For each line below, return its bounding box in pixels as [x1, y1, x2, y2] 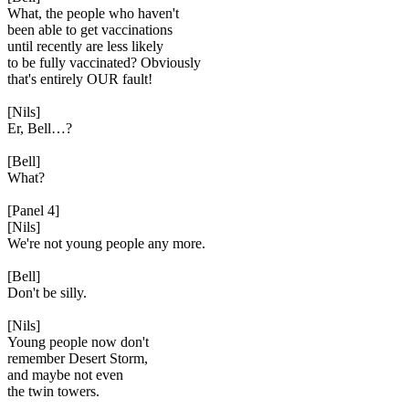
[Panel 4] [7, 203, 59, 218]
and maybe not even [7, 367, 123, 383]
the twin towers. [7, 383, 100, 399]
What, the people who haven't [7, 5, 179, 21]
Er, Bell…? [7, 121, 72, 136]
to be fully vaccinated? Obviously [7, 55, 201, 70]
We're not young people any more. [7, 236, 205, 251]
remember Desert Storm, [7, 351, 148, 366]
